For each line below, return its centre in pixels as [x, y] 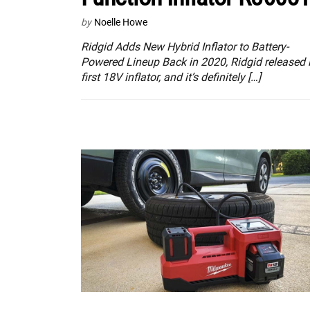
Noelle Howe [121, 22]
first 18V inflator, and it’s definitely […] [171, 77]
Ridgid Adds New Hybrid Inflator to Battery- [185, 46]
